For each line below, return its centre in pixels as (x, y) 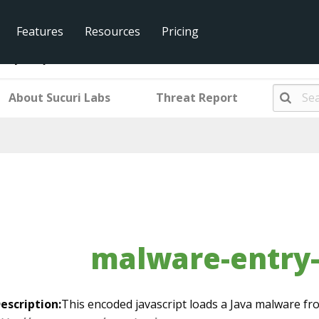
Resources (113, 31)
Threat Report (197, 98)
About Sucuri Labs (59, 98)
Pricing (180, 31)
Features (40, 31)
